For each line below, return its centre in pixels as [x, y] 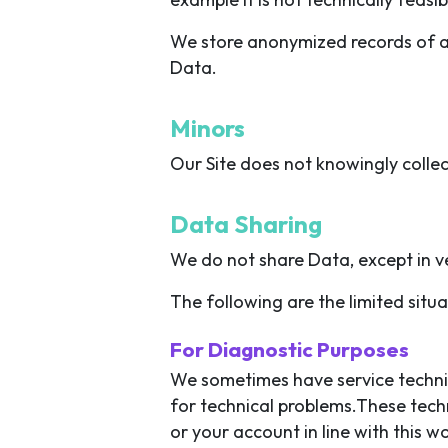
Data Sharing [246, 223]
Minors [207, 127]
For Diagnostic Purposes [289, 348]
